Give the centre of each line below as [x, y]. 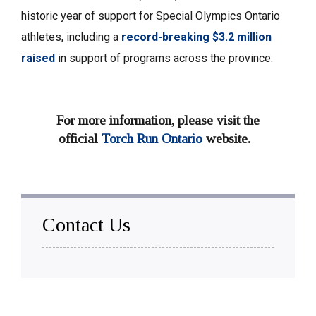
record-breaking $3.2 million [196, 37]
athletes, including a [71, 37]
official [80, 139]
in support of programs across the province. [165, 59]
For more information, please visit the [158, 121]
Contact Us [86, 225]
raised [38, 59]
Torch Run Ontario [152, 139]
